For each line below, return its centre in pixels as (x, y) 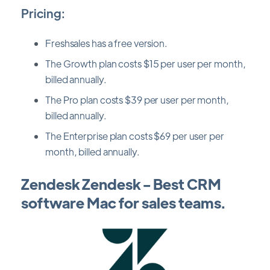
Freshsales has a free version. (106, 43)
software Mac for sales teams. (123, 202)
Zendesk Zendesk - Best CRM (121, 183)
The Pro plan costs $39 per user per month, (137, 99)
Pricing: (43, 13)
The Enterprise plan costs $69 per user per (135, 136)
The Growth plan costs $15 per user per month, (146, 63)
